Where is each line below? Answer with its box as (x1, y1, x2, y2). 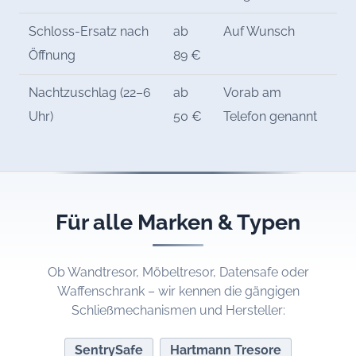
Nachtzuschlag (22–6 (29, 85, 152, 101)
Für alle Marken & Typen (56, 208, 300, 234)
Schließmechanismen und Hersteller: (71, 302, 285, 318)
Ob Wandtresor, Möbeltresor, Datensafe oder (47, 264, 309, 280)
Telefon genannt (223, 109, 318, 125)
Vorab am (223, 85, 282, 101)
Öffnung (29, 48, 76, 64)
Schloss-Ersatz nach (29, 24, 149, 40)
